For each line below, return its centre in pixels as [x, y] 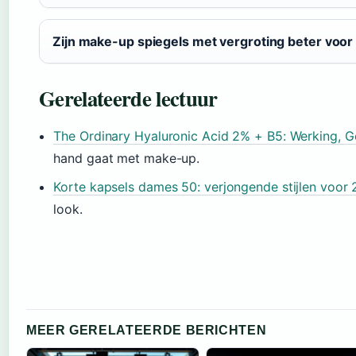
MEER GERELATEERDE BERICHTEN [147, 331]
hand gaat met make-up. [127, 159]
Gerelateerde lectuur [128, 99]
